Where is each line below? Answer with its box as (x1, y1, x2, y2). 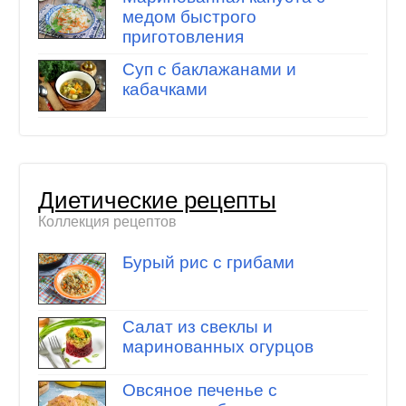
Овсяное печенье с (121, 381, 277, 401)
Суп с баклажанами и (121, 59, 296, 79)
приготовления (121, 27, 244, 47)
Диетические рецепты (37, 187, 276, 213)
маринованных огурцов (121, 336, 314, 356)
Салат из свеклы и (121, 316, 273, 336)
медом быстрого (121, 7, 256, 27)
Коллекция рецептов (37, 213, 177, 229)
